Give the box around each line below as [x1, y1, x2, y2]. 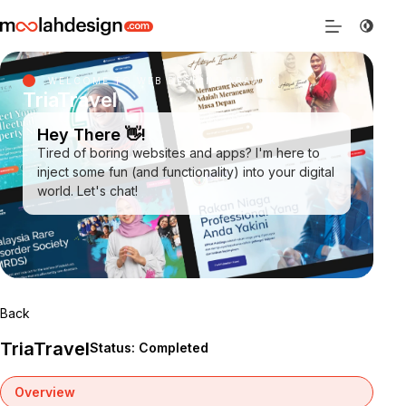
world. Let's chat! [37, 183, 138, 198]
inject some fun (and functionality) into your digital [37, 164, 334, 179]
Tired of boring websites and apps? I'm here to [37, 145, 320, 160]
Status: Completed [90, 340, 208, 355]
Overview [14, 384, 75, 400]
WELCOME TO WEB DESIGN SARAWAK [47, 75, 277, 86]
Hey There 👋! [37, 125, 146, 144]
